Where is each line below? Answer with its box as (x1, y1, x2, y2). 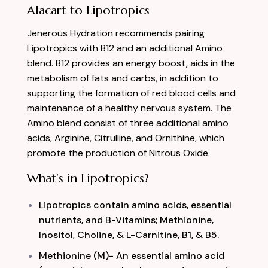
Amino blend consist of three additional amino (27, 116, 229, 129)
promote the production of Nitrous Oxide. (27, 146, 212, 159)
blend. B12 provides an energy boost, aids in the (27, 56, 235, 69)
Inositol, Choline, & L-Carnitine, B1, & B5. (39, 228, 219, 241)
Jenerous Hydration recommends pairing (27, 26, 205, 39)
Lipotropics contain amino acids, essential (39, 198, 232, 211)
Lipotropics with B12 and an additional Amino (27, 41, 223, 54)
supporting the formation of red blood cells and (27, 86, 236, 99)
